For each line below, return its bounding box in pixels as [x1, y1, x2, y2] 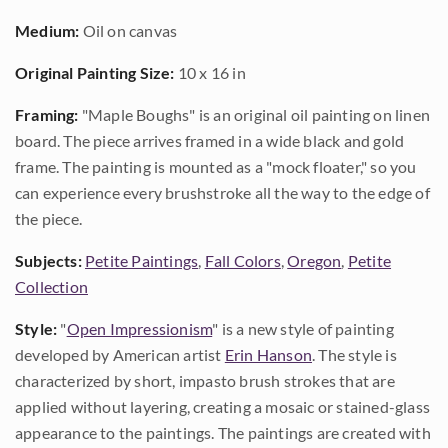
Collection [15, 277, 88, 296]
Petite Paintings [85, 251, 199, 270]
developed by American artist [15, 345, 225, 364]
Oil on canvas [79, 21, 178, 40]
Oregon [287, 251, 342, 270]
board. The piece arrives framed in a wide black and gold [15, 131, 405, 150]
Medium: [15, 21, 80, 40]
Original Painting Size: [15, 63, 175, 82]
